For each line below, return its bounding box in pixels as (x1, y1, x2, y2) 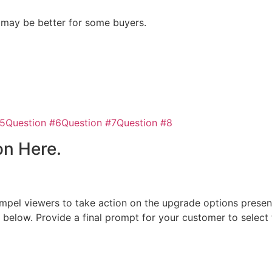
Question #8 (117, 117, 172, 129)
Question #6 (5, 117, 61, 129)
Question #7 (61, 117, 117, 129)
